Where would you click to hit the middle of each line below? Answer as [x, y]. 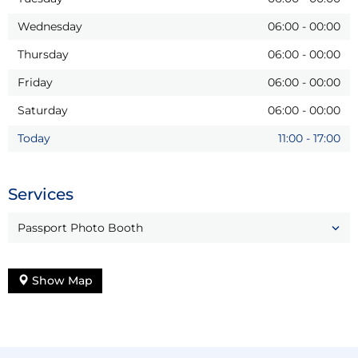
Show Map [61, 280]
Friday [35, 82]
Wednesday [50, 26]
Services [41, 194]
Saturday [43, 110]
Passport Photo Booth [80, 227]
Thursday [43, 54]
